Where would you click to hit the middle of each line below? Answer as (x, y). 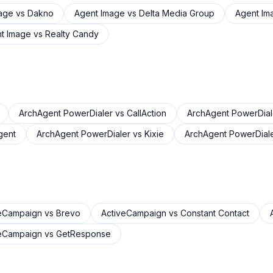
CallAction (147, 113)
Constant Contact (215, 213)
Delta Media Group (177, 13)
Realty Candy (72, 34)
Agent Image (100, 13)
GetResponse (83, 234)
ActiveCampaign (134, 213)
